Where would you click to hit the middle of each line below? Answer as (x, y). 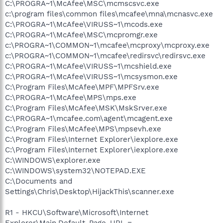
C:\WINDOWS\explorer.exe (53, 160)
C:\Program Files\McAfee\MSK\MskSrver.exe (86, 108)
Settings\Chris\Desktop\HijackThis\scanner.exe (90, 191)
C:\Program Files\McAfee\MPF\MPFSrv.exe (82, 87)
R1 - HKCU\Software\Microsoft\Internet (77, 212)
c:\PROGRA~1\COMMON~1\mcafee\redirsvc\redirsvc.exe (105, 56)
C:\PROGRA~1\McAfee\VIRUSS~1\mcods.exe (84, 24)
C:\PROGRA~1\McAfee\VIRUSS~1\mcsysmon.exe (91, 76)
